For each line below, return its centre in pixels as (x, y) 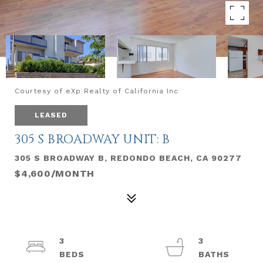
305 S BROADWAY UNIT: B (92, 140)
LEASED (51, 115)
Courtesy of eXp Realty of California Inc (97, 91)
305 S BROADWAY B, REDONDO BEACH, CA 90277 (128, 158)
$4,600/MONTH (55, 173)
